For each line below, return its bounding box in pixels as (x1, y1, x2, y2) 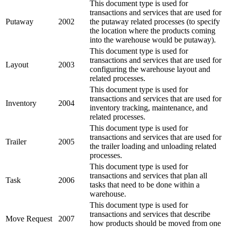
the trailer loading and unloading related (90, 141, 216, 150)
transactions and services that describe (90, 209, 210, 218)
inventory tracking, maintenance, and (90, 103, 208, 112)
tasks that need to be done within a (90, 180, 200, 189)
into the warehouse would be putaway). (90, 35, 216, 44)
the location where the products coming (90, 26, 215, 35)
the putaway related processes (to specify (90, 17, 220, 26)
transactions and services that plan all (90, 171, 207, 180)
